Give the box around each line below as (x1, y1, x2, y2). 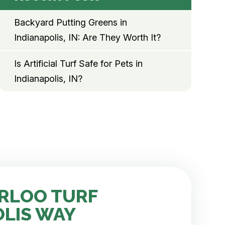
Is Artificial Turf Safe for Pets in (14, 58, 143, 69)
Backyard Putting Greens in (14, 17, 127, 28)
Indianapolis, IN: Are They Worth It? (14, 32, 161, 43)
